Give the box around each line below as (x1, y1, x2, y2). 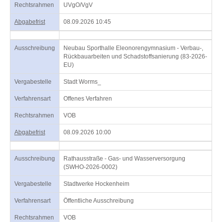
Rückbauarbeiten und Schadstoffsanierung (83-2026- (63, 53, 207, 60)
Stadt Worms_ (63, 78, 101, 85)
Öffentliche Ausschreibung (63, 197, 134, 204)
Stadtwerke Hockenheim (63, 180, 129, 187)
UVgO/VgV (63, 1, 93, 8)
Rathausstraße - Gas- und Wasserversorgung (63, 155, 185, 162)
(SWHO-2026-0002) (63, 164, 117, 170)
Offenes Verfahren (63, 95, 112, 102)
